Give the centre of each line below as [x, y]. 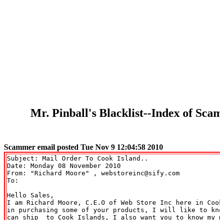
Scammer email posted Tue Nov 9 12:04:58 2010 [83, 147]
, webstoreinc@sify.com [137, 173]
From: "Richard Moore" [50, 173]
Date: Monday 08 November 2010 [64, 165]
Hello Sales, [30, 195]
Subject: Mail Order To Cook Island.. [78, 158]
